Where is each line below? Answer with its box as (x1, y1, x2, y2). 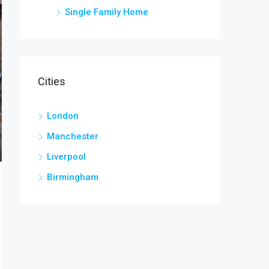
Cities (38, 74, 65, 88)
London (47, 110, 79, 121)
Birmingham (47, 171, 98, 183)
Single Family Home (65, 6, 148, 17)
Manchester (47, 130, 98, 142)
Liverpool (47, 151, 86, 162)
